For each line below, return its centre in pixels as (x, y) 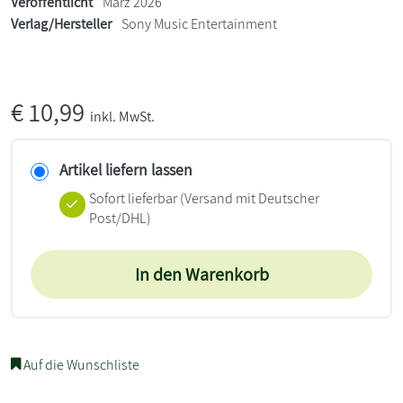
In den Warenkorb (201, 274)
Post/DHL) (120, 218)
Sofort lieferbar (133, 198)
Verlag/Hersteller (61, 23)
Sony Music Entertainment (199, 23)
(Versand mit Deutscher (248, 198)
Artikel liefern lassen (126, 169)
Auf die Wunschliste (80, 364)
